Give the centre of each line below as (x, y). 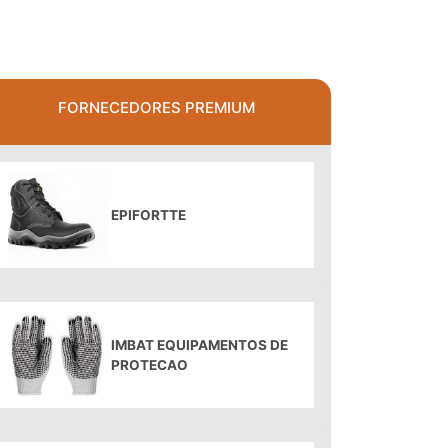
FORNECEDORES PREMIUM (156, 107)
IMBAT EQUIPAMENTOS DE (199, 345)
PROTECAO (149, 365)
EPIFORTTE (148, 215)
